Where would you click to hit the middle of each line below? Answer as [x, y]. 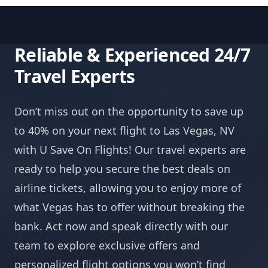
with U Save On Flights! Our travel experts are [130, 150]
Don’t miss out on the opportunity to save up [129, 111]
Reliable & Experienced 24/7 [132, 55]
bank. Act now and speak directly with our [121, 226]
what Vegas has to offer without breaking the [130, 207]
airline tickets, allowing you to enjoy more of [128, 188]
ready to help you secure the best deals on [122, 169]
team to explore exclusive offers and [107, 245]
